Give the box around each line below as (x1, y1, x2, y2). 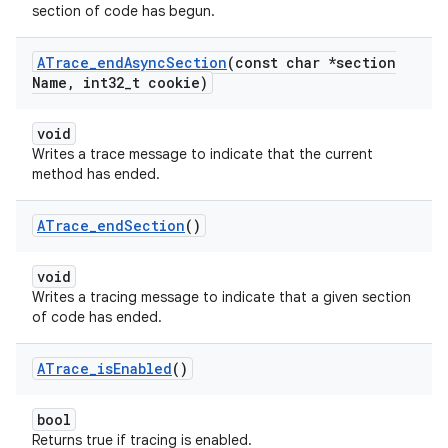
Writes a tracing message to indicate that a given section (32, 288, 411, 306)
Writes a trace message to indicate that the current (32, 145, 373, 163)
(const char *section (227, 53, 396, 72)
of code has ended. (32, 308, 162, 326)
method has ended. (32, 165, 160, 183)
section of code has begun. (32, 2, 215, 20)
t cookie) (132, 73, 208, 92)
